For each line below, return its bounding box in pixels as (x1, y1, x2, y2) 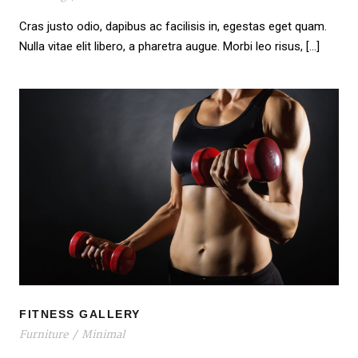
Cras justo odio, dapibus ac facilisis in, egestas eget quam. (19, 19, 327, 34)
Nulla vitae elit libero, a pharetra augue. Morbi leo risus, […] (19, 39, 320, 54)
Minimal (82, 326, 125, 344)
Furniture (19, 326, 68, 344)
